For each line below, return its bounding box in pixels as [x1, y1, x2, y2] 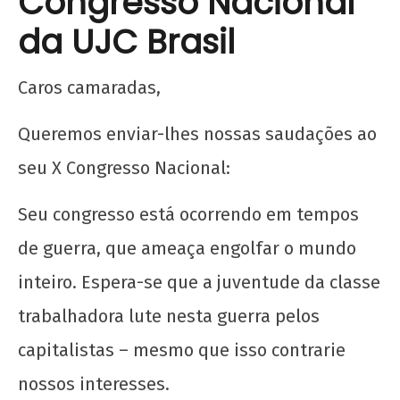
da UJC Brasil [18, 18, 235, 65]
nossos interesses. [18, 372, 170, 395]
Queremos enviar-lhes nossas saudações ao [18, 122, 377, 145]
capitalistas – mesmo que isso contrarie [18, 338, 346, 361]
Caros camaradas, [18, 76, 161, 98]
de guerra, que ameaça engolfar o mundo [18, 237, 356, 259]
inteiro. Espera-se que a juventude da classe [18, 271, 380, 293]
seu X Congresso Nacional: [18, 156, 230, 179]
